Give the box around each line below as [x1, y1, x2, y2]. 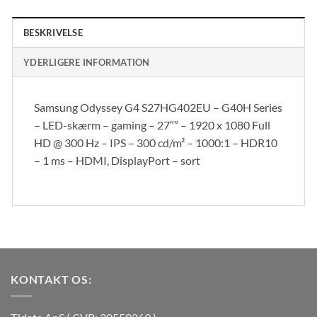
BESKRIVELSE [23, 27, 83, 39]
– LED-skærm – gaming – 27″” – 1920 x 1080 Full [34, 118, 270, 132]
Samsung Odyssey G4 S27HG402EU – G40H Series [34, 100, 282, 115]
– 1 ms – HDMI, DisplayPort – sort [34, 154, 200, 168]
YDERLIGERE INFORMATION [23, 57, 150, 69]
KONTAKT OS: [11, 272, 92, 286]
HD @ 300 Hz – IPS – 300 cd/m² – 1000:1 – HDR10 [34, 136, 277, 150]
